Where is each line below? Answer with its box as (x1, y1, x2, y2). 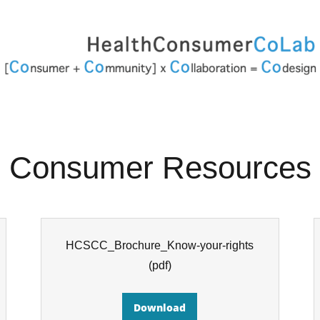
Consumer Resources (9, 150, 311, 185)
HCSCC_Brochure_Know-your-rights (66, 239, 254, 251)
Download (134, 300, 186, 314)
